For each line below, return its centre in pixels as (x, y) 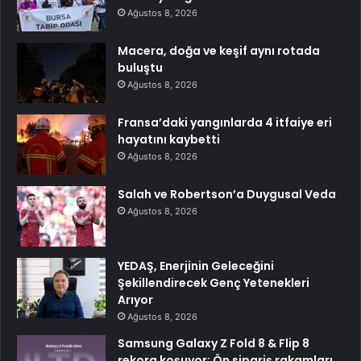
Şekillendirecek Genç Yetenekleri (214, 283)
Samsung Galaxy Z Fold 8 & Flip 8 (214, 344)
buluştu (140, 68)
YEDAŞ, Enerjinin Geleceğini (196, 266)
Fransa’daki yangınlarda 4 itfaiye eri (225, 123)
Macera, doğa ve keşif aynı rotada (219, 51)
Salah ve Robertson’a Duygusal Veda (227, 195)
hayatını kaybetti (169, 140)
